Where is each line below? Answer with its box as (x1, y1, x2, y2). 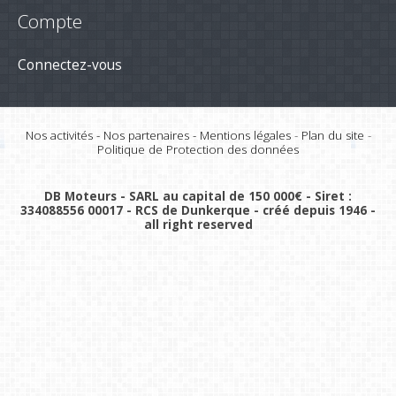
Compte (18, 9, 82, 34)
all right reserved (143, 217, 253, 233)
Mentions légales (199, 126, 291, 143)
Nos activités (25, 126, 93, 143)
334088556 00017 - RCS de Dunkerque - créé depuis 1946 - (20, 202, 376, 219)
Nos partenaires (103, 126, 189, 143)
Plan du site (301, 126, 364, 143)
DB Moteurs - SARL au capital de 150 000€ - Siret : (44, 188, 352, 205)
